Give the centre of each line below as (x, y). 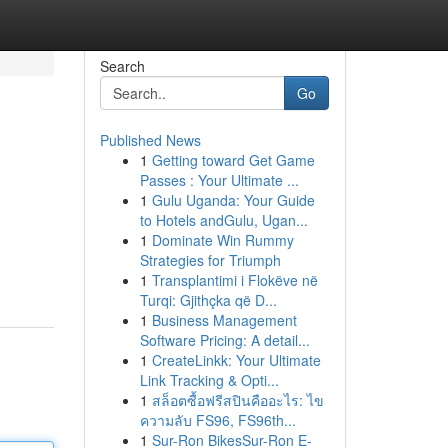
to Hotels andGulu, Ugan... (223, 220)
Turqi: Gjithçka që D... (208, 300)
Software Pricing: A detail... (224, 340)
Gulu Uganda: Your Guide (233, 200)
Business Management (224, 320)
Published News (150, 140)
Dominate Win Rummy (222, 240)
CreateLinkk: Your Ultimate (236, 360)
